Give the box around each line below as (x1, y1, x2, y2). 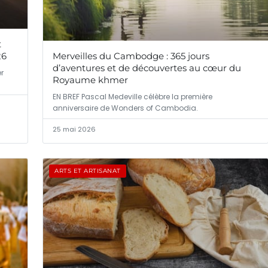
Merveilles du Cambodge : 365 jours (53, 50, 209, 62)
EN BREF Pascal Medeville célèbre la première (53, 92, 212, 102)
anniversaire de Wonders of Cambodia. (53, 103, 198, 114)
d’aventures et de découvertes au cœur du (53, 62, 241, 74)
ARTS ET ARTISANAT (54, 167, 121, 175)
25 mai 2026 (53, 124, 96, 135)
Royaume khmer (53, 74, 128, 86)
